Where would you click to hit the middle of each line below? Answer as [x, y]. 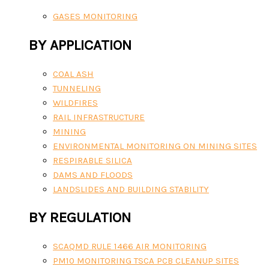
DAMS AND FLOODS [93, 174]
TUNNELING [77, 88]
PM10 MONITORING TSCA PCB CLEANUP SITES [146, 261]
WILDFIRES [75, 102]
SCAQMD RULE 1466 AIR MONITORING [130, 246]
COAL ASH [73, 74]
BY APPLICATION [80, 45]
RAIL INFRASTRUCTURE [99, 117]
